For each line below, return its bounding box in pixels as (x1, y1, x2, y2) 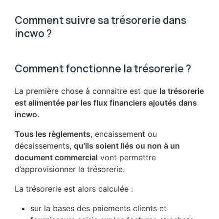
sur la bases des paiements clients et (30, 203, 167, 214)
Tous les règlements (15, 129, 90, 139)
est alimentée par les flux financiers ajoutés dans (15, 98, 197, 108)
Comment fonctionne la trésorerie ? (15, 62, 191, 76)
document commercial (15, 153, 98, 163)
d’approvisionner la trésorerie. (15, 164, 125, 175)
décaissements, (15, 141, 74, 151)
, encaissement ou (90, 129, 157, 139)
